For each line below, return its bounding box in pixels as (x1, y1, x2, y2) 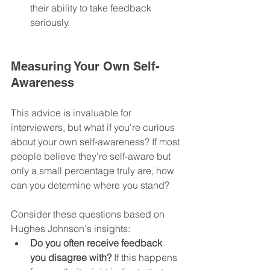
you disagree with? (30, 251, 111, 263)
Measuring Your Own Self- (11, 58, 160, 74)
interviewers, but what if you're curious (11, 121, 177, 133)
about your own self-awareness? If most (11, 135, 182, 148)
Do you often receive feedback (30, 236, 165, 249)
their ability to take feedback (30, 1, 154, 14)
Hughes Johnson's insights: (11, 222, 130, 234)
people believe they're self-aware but (11, 149, 173, 162)
